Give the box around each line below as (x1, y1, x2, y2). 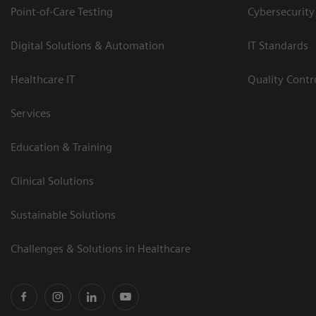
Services (11, 106, 51, 120)
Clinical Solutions (11, 174, 94, 188)
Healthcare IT (11, 72, 75, 86)
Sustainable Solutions (11, 207, 116, 221)
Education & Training (11, 140, 112, 154)
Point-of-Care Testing (11, 4, 113, 18)
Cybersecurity (248, 4, 315, 18)
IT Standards (248, 38, 308, 52)
